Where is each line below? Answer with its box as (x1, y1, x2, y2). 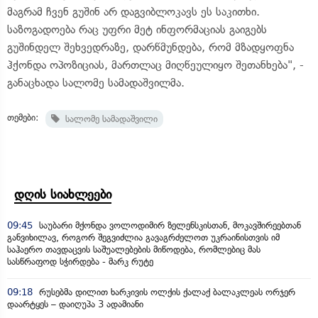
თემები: (7, 111, 38, 123)
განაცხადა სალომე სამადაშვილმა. (7, 75, 185, 89)
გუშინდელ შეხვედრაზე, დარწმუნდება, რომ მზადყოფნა (7, 40, 294, 54)
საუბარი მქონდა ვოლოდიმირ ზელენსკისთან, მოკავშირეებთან (36, 219, 301, 231)
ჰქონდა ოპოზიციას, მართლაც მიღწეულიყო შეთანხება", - (7, 57, 304, 72)
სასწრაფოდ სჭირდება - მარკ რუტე (7, 256, 153, 267)
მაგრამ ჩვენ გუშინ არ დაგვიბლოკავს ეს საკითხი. (7, 4, 260, 18)
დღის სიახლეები (14, 186, 111, 202)
